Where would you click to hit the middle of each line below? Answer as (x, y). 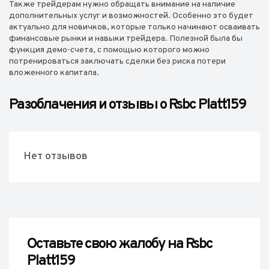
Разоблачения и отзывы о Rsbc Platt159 (127, 105)
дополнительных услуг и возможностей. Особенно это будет (131, 16)
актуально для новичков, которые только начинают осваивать (134, 27)
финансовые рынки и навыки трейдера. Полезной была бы (126, 39)
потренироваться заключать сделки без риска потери (117, 62)
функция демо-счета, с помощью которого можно (109, 50)
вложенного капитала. (54, 73)
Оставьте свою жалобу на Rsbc (120, 244)
